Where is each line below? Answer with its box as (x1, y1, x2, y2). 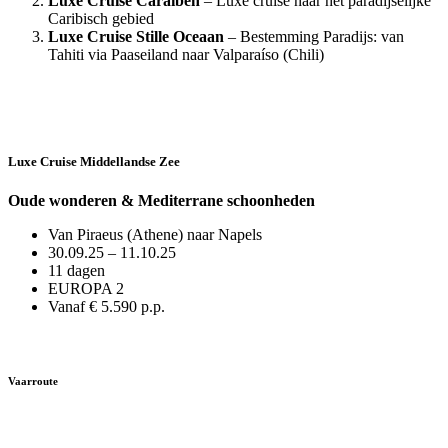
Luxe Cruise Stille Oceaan (48, 27, 224, 45)
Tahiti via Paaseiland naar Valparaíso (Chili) (48, 45, 324, 63)
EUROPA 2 (48, 280, 124, 298)
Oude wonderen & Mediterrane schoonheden (8, 192, 315, 210)
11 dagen (48, 262, 105, 280)
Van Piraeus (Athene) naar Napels (48, 226, 262, 244)
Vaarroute (8, 375, 58, 387)
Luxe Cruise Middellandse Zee (8, 153, 180, 169)
